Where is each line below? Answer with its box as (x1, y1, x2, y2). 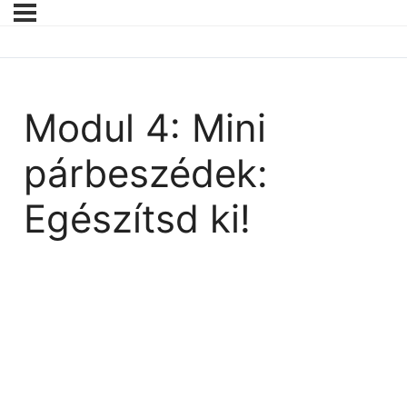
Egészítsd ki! (23, 195, 251, 243)
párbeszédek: (23, 150, 268, 197)
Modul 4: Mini (23, 104, 266, 152)
